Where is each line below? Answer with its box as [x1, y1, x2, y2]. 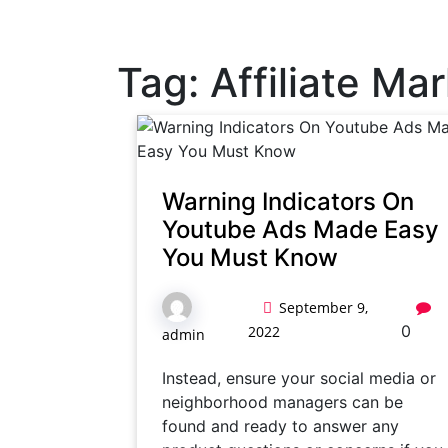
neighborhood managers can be [162, 392, 403, 412]
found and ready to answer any [162, 416, 399, 436]
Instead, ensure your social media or [162, 368, 436, 388]
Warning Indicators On [162, 187, 414, 216]
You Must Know [162, 243, 338, 272]
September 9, [279, 298, 369, 317]
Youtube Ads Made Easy [162, 215, 439, 244]
